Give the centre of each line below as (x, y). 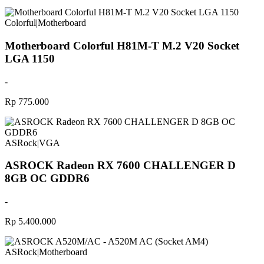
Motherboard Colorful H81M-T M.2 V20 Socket (122, 45)
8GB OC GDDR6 (47, 179)
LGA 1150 (30, 58)
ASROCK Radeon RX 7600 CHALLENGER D (120, 166)
